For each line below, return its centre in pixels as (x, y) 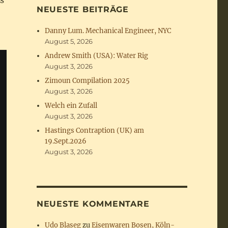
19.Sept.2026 (66, 141)
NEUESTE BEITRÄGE (82, 9)
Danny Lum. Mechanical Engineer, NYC (108, 31)
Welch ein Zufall (71, 106)
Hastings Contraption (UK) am (95, 131)
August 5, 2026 (69, 41)
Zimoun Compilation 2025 (88, 81)
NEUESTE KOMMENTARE (93, 204)
